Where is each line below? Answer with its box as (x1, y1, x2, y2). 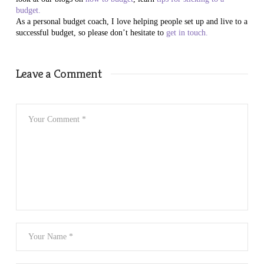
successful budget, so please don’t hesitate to (15, 28, 166, 37)
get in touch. (166, 28, 208, 37)
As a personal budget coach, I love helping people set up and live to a (15, 16, 247, 26)
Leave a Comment (15, 65, 101, 81)
